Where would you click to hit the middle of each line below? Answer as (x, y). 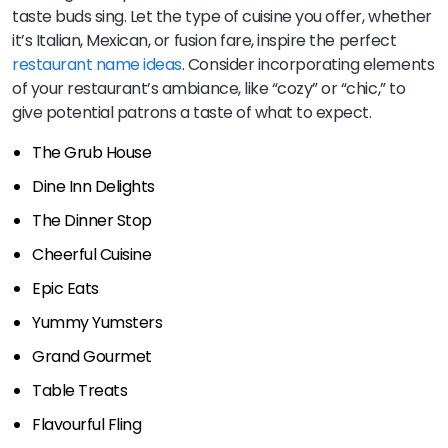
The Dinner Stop (92, 221)
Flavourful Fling (87, 425)
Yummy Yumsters (97, 323)
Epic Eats (65, 289)
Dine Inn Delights (93, 187)
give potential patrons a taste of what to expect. (192, 113)
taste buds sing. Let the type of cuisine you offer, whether (222, 17)
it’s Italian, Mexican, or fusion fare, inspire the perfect (204, 41)
